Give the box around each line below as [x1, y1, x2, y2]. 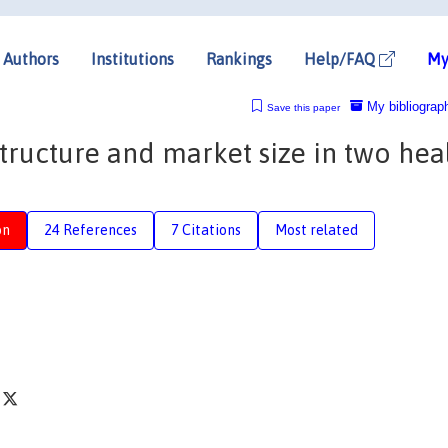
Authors [3, 49, 59, 68]
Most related [275, 221, 358, 238]
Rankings [206, 49, 272, 68]
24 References [44, 221, 137, 238]
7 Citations [171, 221, 241, 238]
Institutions [91, 49, 174, 68]
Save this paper [266, 101, 340, 113]
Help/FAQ [304, 49, 379, 68]
